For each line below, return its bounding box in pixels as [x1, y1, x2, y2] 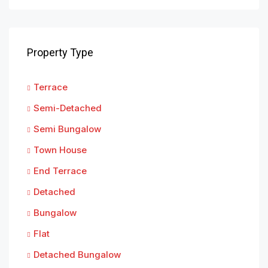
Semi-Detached [33, 102, 102, 114]
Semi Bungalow [33, 123, 101, 135]
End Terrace [33, 165, 87, 176]
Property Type [27, 45, 93, 59]
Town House [33, 144, 87, 156]
